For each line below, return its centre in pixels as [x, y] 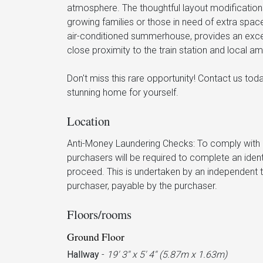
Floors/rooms [99, 214]
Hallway [83, 254]
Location [88, 121]
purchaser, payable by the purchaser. [142, 186]
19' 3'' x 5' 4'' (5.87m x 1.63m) [167, 254]
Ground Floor [96, 236]
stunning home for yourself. [123, 92]
